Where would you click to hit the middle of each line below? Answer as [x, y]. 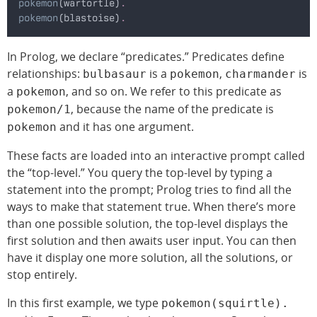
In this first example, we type [84, 302]
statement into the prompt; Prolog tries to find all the [149, 189]
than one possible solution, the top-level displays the [148, 223]
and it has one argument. [125, 126]
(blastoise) [89, 17]
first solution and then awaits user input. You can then [152, 240]
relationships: [45, 73]
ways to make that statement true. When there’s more [151, 206]
